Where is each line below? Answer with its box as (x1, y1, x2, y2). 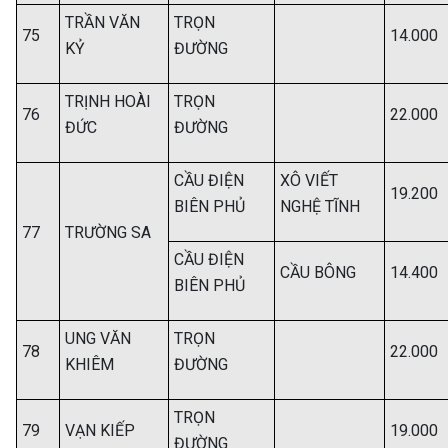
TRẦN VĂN (65, 13, 140, 32)
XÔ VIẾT (280, 171, 338, 190)
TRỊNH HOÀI (65, 92, 151, 111)
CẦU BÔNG (280, 263, 356, 282)
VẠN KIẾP (65, 421, 135, 440)
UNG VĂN (65, 329, 131, 348)
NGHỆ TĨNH (280, 197, 360, 216)
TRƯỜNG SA (65, 223, 151, 242)
